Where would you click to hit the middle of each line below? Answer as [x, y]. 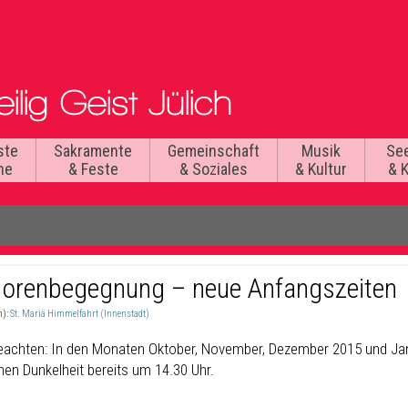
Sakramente [93, 151]
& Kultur [321, 169]
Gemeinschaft [214, 151]
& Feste [93, 169]
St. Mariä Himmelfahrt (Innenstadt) [80, 314]
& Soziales [214, 169]
